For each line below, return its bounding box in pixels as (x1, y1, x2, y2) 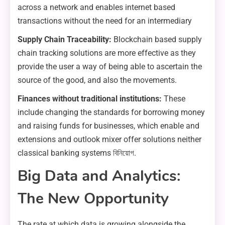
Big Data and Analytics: (18, 166, 180, 187)
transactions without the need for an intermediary (18, 16, 192, 26)
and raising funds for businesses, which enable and (18, 121, 199, 131)
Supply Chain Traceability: (18, 35, 111, 45)
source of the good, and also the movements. (18, 75, 177, 85)
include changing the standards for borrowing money (18, 107, 205, 118)
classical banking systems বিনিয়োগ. (18, 148, 136, 158)
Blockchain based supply (111, 35, 202, 45)
